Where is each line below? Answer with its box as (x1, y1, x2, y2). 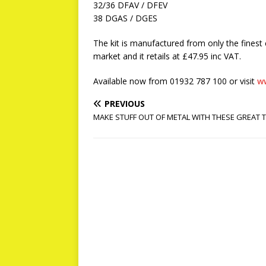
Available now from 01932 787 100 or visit (93, 75, 257, 87)
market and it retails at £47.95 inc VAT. (93, 50, 241, 62)
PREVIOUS (104, 98, 145, 109)
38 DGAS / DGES (93, 12, 157, 24)
